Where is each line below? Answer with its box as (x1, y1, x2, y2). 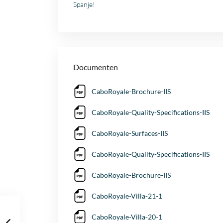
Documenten (73, 62, 118, 72)
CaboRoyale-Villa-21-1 (92, 192, 162, 201)
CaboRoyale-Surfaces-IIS (92, 129, 168, 138)
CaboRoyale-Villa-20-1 (92, 213, 162, 222)
